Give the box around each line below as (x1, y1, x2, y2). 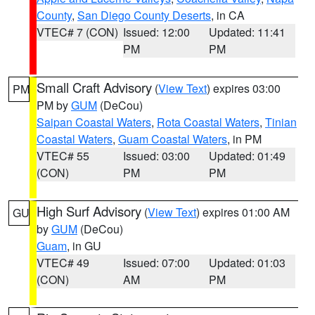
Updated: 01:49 (209, 148, 286, 164)
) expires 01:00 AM (196, 204, 290, 220)
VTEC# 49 (37, 255, 89, 271)
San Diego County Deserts (77, 7, 211, 23)
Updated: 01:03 (209, 255, 286, 271)
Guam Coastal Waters (118, 131, 227, 147)
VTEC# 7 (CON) (37, 24, 118, 40)
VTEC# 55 (37, 148, 89, 164)
